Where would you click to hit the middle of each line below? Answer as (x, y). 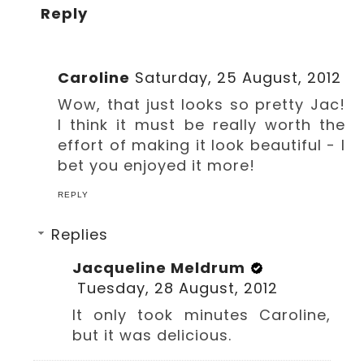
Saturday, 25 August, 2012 (238, 78)
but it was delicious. (152, 335)
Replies (80, 234)
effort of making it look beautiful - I (201, 145)
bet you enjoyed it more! (157, 165)
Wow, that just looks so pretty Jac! (201, 104)
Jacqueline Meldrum (159, 268)
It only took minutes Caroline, (201, 315)
